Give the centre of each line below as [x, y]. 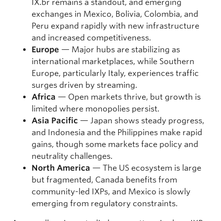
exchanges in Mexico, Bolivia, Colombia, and [115, 14]
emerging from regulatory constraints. [105, 203]
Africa [44, 97]
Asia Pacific [55, 120]
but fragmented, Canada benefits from [104, 180]
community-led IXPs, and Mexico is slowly [111, 191]
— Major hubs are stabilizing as [120, 49]
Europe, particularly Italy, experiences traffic [115, 73]
